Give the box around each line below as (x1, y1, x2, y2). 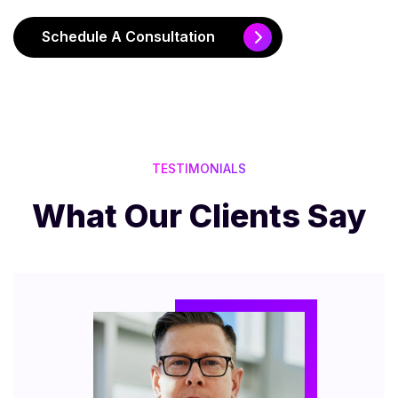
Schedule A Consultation (42, 28, 215, 46)
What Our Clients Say (32, 196, 366, 236)
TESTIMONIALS (152, 161, 246, 177)
